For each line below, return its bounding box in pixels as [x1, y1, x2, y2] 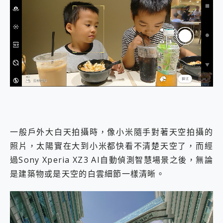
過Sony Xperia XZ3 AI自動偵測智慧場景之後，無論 [10, 154, 213, 166]
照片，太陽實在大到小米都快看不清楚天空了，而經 [10, 140, 213, 152]
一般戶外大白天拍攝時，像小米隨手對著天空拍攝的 [10, 126, 213, 138]
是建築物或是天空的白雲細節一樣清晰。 [10, 168, 165, 180]
